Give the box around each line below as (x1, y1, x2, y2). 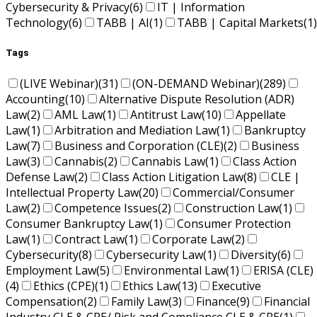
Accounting (6, 91, 65, 108)
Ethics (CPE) (33, 278, 95, 294)
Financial (264, 294, 310, 310)
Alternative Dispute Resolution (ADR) (99, 91, 294, 108)
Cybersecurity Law (106, 247, 203, 263)
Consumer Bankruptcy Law (6, 216, 149, 232)
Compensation (6, 294, 83, 310)
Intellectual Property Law (6, 185, 139, 201)
